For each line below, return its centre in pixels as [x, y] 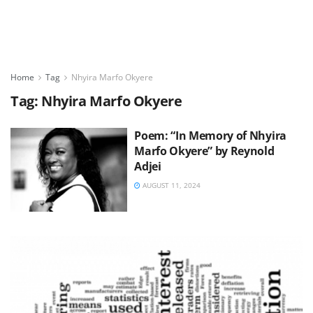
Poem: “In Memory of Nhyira [210, 136]
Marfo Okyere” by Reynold [204, 151]
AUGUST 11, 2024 [171, 185]
